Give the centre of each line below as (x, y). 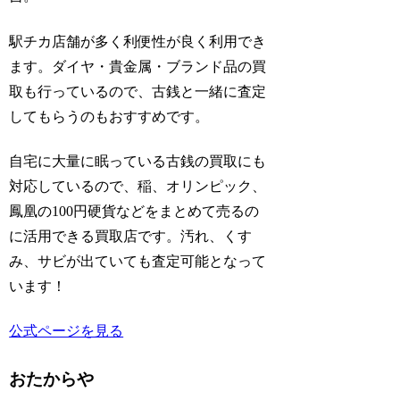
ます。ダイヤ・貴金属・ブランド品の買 (138, 66)
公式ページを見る (67, 331)
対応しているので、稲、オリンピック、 (138, 187)
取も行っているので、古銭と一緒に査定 (138, 91)
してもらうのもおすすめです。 (109, 116)
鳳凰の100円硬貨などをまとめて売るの (134, 212)
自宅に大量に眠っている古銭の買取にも (138, 162)
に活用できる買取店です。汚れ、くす (131, 237)
